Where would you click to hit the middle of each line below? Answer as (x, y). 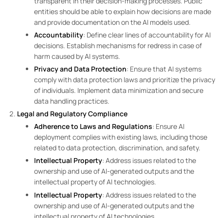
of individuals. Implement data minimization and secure (119, 90)
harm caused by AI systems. (78, 56)
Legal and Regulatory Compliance (72, 114)
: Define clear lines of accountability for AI (147, 35)
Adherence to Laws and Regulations (93, 127)
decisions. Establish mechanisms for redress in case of (118, 45)
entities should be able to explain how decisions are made (123, 11)
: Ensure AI (168, 127)
